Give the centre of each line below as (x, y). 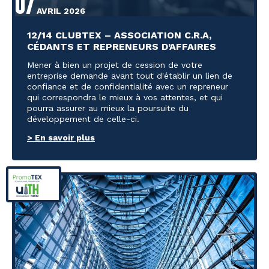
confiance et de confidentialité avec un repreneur (128, 86)
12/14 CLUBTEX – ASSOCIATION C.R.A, (119, 35)
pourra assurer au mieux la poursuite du (108, 108)
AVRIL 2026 (60, 11)
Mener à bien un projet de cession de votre (115, 65)
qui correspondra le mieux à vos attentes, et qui (125, 97)
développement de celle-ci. (83, 119)
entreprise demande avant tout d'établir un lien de (130, 75)
